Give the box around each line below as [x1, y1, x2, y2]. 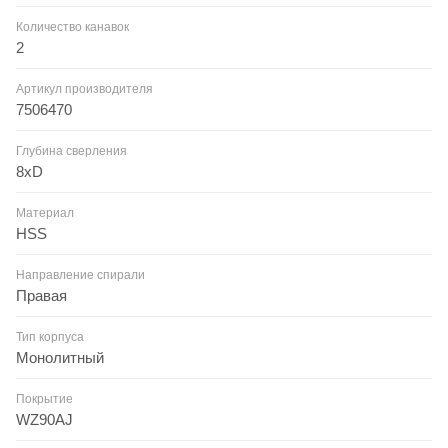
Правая [16, 286, 67, 304]
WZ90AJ [16, 410, 73, 428]
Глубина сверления [16, 143, 127, 158]
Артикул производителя [16, 81, 153, 96]
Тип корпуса [16, 329, 84, 344]
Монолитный [16, 348, 104, 366]
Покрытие [16, 391, 73, 406]
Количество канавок [16, 19, 129, 34]
